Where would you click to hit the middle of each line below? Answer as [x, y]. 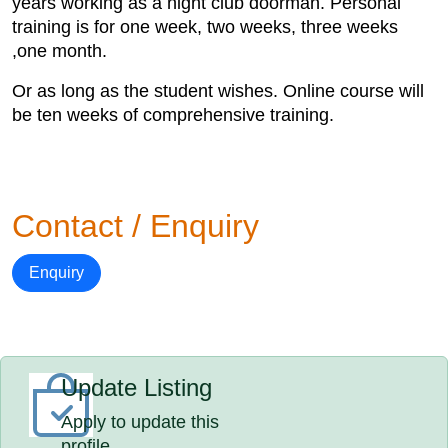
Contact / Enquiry [135, 226]
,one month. [59, 51]
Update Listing [137, 387]
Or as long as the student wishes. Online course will [218, 91]
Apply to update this [140, 422]
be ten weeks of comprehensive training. [173, 115]
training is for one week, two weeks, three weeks [205, 27]
